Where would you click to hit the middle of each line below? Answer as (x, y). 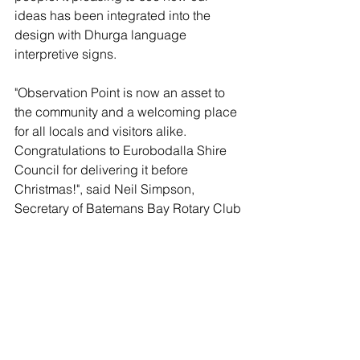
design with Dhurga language (102, 35)
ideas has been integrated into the (114, 15)
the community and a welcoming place (127, 112)
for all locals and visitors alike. (102, 131)
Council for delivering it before (103, 170)
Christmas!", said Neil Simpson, (106, 189)
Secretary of (50, 208)
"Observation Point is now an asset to (121, 92)
